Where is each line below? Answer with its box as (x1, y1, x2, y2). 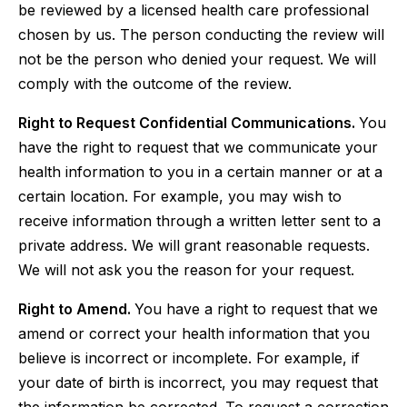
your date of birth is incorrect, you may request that (18, 373, 378, 392)
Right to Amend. (18, 300, 134, 318)
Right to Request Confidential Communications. (18, 114, 359, 132)
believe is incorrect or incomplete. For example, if (18, 349, 360, 367)
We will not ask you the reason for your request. (18, 261, 354, 279)
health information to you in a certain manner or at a (18, 163, 382, 181)
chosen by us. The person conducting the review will (18, 25, 384, 44)
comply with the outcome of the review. (18, 74, 292, 93)
